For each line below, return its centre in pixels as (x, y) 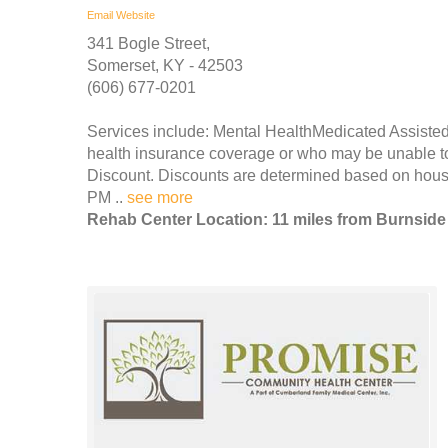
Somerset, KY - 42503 (165, 65)
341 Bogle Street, (148, 43)
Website (135, 14)
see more (160, 197)
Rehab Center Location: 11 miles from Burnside (266, 219)
